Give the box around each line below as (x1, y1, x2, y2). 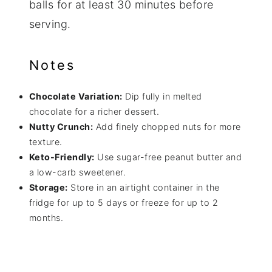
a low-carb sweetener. (29, 167, 126, 178)
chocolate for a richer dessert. (29, 106, 160, 117)
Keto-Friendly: (29, 152, 95, 163)
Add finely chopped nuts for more (93, 121, 241, 132)
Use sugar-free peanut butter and (94, 152, 242, 163)
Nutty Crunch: (29, 121, 93, 132)
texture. (29, 137, 63, 148)
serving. (29, 17, 71, 30)
